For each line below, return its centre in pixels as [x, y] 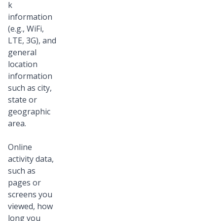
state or [22, 100]
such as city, [30, 88]
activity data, [31, 159]
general [22, 53]
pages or [24, 183]
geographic [29, 112]
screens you [30, 195]
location [23, 64]
